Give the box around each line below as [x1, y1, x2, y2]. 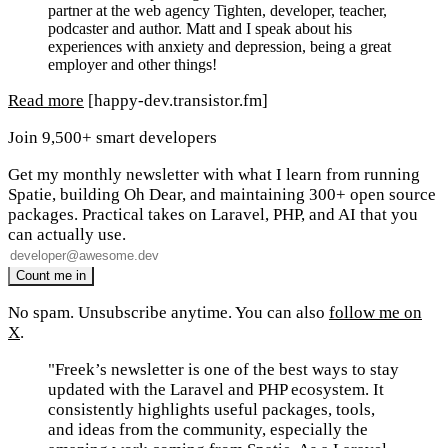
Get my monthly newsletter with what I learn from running [8, 165, 420, 185]
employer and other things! [48, 56, 217, 74]
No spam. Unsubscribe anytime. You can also [8, 303, 329, 323]
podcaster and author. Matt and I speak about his [48, 20, 352, 38]
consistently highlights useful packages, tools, [48, 400, 375, 420]
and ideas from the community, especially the [48, 420, 368, 440]
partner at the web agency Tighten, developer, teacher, [48, 2, 387, 20]
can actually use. [8, 225, 126, 245]
